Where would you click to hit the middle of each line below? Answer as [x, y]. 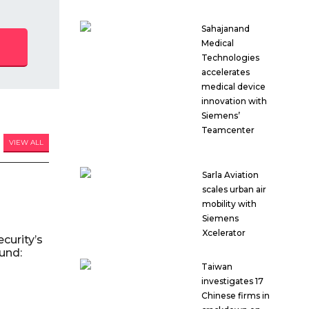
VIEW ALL [26, 142]
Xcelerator [224, 233]
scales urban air [235, 190]
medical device [233, 87]
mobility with [230, 204]
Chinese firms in [235, 296]
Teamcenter [228, 130]
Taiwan [217, 267]
